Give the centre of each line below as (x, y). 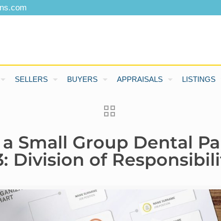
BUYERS (82, 79)
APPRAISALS (140, 79)
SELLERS (31, 79)
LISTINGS (199, 79)
